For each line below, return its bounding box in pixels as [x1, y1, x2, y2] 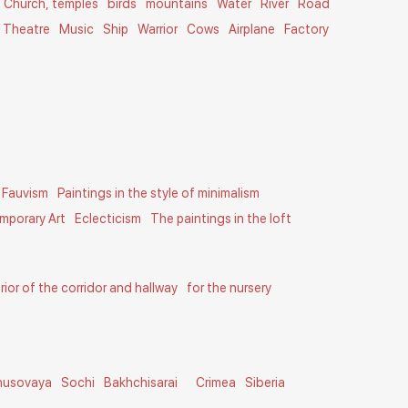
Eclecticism [75, 211, 142, 226]
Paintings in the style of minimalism [57, 186, 260, 200]
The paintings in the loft [150, 211, 292, 226]
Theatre [3, 22, 51, 36]
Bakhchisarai [104, 375, 178, 390]
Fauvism [2, 186, 49, 200]
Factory [284, 22, 330, 36]
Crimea [196, 375, 237, 390]
